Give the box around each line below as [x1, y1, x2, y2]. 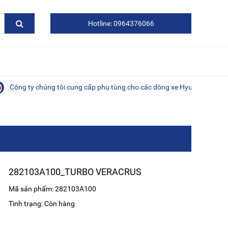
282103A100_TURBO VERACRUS [9, 166, 142, 177]
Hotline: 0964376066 [88, 19, 154, 27]
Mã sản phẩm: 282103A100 [9, 184, 97, 193]
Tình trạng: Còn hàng [9, 199, 75, 208]
